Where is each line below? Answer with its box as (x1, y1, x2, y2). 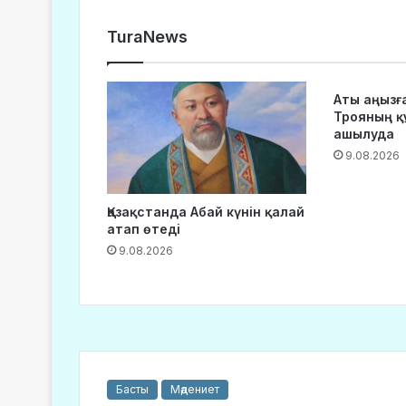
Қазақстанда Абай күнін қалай (107, 204, 304, 220)
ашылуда (333, 126, 394, 141)
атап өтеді (107, 221, 180, 237)
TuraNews (107, 27, 188, 46)
